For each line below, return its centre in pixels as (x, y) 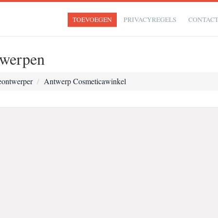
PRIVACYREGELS (150, 19)
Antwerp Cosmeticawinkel (85, 81)
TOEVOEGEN (92, 19)
